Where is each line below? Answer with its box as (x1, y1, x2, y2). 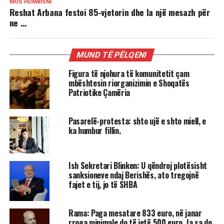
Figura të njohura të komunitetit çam (68, 67, 189, 79)
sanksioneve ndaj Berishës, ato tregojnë (68, 169, 199, 181)
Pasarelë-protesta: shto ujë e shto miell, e (68, 114, 206, 127)
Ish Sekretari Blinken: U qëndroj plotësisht (68, 159, 207, 172)
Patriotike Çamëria (68, 86, 130, 98)
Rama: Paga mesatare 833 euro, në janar (68, 207, 202, 219)
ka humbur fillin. (68, 124, 121, 136)
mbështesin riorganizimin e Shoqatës (68, 76, 189, 89)
